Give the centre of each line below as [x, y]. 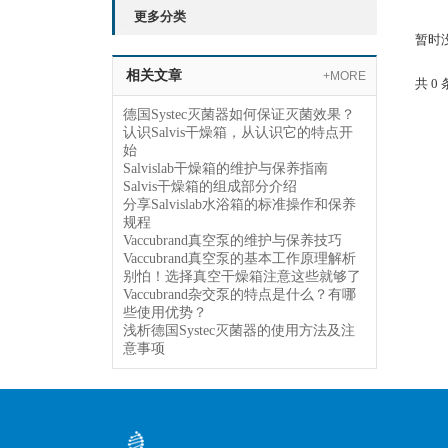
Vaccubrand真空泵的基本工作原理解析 [239, 258]
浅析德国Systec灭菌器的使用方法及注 [239, 330]
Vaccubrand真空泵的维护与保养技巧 [232, 240]
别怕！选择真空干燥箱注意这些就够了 [242, 276]
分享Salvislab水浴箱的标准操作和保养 [239, 204]
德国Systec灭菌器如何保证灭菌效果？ [239, 114]
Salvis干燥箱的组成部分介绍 [210, 186]
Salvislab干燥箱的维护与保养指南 [225, 168]
